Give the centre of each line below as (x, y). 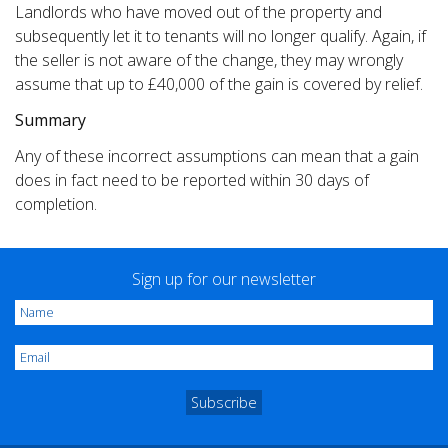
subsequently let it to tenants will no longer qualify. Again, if (220, 35)
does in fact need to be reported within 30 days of (192, 179)
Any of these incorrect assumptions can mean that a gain (217, 155)
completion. (56, 203)
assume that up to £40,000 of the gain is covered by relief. (219, 83)
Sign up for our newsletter (224, 278)
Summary (50, 119)
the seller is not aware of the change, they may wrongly (209, 59)
